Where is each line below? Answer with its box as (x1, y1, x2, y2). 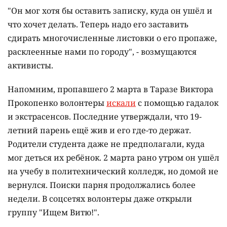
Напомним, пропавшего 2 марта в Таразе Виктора (8, 84, 213, 95)
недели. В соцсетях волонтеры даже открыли (8, 193, 192, 205)
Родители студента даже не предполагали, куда (8, 138, 205, 150)
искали (106, 97, 136, 109)
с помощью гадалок (136, 97, 218, 109)
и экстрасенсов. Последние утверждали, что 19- (8, 111, 202, 123)
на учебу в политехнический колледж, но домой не (8, 166, 218, 177)
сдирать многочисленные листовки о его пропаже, (8, 32, 217, 44)
